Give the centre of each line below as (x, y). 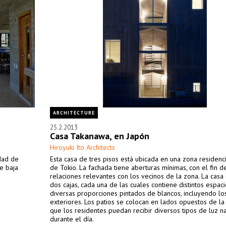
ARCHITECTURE (74, 113)
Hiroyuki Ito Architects (82, 147)
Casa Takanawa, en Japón (100, 136)
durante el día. (72, 219)
